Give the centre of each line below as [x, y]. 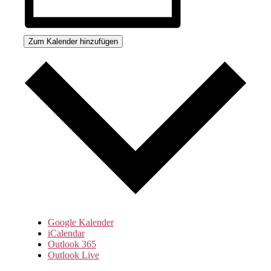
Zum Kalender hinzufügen [73, 42]
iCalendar [66, 233]
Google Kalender [80, 222]
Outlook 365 [72, 244]
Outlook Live [73, 255]
